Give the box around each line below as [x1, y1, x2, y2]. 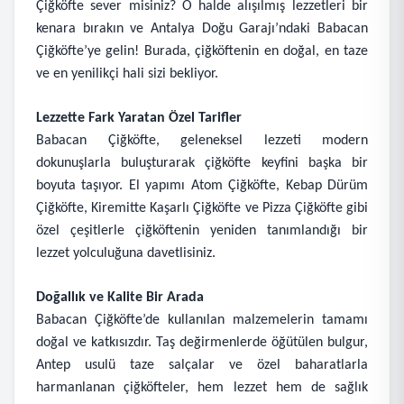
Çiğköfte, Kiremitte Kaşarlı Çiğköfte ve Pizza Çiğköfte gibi [36, 201, 368, 216]
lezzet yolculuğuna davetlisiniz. [36, 246, 216, 261]
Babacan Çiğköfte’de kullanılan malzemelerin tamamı [36, 313, 368, 327]
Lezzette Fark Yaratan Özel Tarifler [36, 111, 242, 125]
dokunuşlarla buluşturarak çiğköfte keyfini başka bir [36, 156, 368, 170]
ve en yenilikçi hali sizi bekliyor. [36, 67, 218, 81]
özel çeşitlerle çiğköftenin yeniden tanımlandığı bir [36, 224, 368, 238]
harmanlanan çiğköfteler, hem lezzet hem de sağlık [36, 381, 368, 395]
